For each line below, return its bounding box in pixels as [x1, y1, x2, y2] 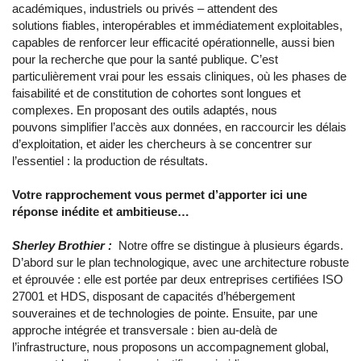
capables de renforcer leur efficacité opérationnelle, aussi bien [12, 35, 334, 50]
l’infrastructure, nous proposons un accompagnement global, [12, 340, 329, 355]
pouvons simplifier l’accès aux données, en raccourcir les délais [12, 120, 346, 135]
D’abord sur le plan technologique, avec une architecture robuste [12, 255, 349, 270]
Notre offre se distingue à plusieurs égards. [112, 239, 343, 253]
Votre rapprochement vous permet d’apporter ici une [12, 188, 307, 202]
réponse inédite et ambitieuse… [12, 205, 189, 219]
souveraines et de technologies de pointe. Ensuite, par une [12, 306, 317, 321]
